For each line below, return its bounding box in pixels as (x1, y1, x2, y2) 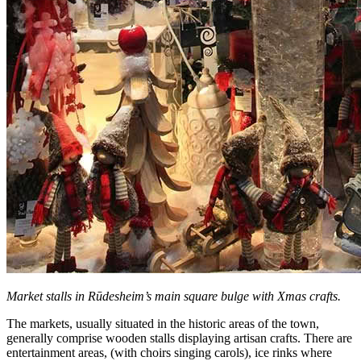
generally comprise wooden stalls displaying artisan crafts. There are (6, 330, 352, 345)
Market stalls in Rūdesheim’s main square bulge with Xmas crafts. (6, 288, 341, 303)
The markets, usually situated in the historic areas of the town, (6, 316, 319, 330)
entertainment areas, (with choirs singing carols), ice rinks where (6, 345, 332, 359)
